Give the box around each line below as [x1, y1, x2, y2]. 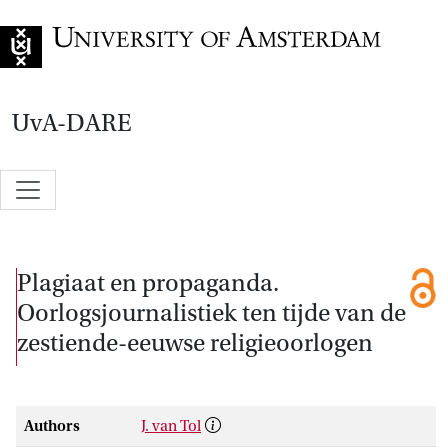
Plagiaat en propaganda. [17, 268, 279, 297]
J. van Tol [141, 416, 201, 435]
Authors [24, 416, 80, 435]
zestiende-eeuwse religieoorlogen [17, 328, 373, 357]
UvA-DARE [12, 109, 132, 137]
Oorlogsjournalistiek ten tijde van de [17, 298, 406, 327]
